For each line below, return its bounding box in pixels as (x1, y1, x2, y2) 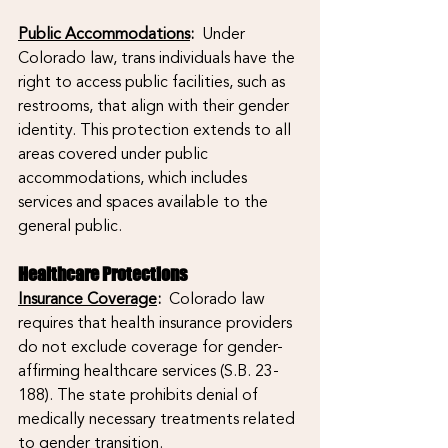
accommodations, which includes (18, 165, 251, 190)
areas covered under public (18, 141, 212, 166)
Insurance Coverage (18, 286, 157, 311)
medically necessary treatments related (18, 406, 299, 431)
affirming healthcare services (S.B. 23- (18, 358, 279, 383)
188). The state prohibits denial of (18, 382, 262, 407)
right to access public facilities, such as (18, 69, 289, 94)
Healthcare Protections (18, 262, 187, 285)
